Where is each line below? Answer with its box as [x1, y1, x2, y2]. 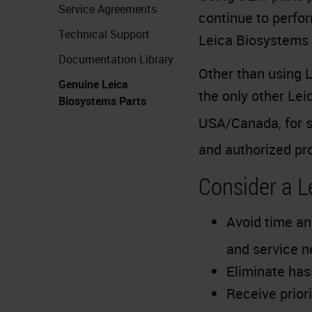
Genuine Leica [58, 76, 128, 92]
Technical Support [58, 26, 150, 42]
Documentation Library [58, 51, 173, 67]
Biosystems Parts [58, 93, 146, 109]
